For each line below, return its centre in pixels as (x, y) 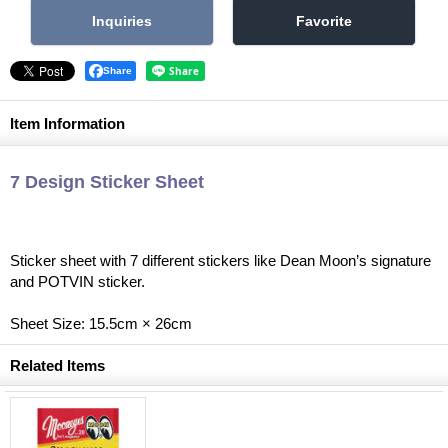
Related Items (57, 365)
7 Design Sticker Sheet (107, 181)
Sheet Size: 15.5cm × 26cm (101, 323)
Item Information (67, 123)
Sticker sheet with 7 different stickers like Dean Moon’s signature (220, 260)
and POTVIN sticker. (77, 281)
